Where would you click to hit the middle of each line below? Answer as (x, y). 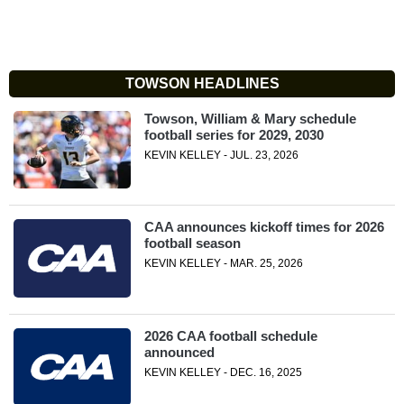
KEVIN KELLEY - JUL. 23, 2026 (221, 155)
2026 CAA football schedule (230, 335)
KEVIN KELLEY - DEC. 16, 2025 (223, 372)
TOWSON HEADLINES (202, 83)
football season (192, 243)
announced (179, 352)
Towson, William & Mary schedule (250, 119)
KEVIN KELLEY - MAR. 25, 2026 (223, 264)
